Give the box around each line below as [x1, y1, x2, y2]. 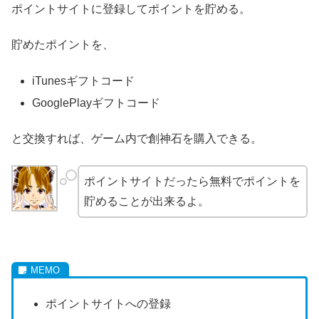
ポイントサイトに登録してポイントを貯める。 [11, 2, 251, 15]
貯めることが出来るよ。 [84, 194, 209, 207]
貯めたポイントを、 [11, 38, 114, 51]
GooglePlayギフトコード [32, 96, 161, 109]
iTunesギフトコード [32, 74, 135, 87]
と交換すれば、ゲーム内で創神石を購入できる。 [11, 132, 262, 145]
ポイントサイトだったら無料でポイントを [84, 174, 300, 187]
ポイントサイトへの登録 [46, 298, 172, 310]
